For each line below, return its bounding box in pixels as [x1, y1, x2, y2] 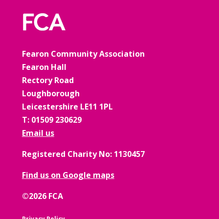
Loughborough [22, 88, 80, 99]
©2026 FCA [22, 191, 63, 202]
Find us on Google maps [22, 170, 114, 181]
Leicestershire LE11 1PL [22, 101, 113, 112]
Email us [22, 128, 54, 139]
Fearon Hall [22, 62, 66, 73]
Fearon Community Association [22, 48, 145, 60]
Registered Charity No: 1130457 [22, 149, 145, 160]
